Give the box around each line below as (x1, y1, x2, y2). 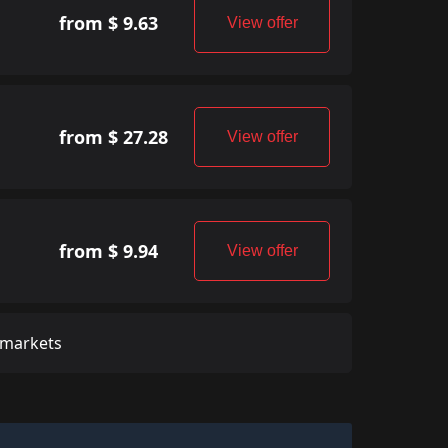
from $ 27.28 (58, 124, 168, 149)
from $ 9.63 (58, 10, 158, 35)
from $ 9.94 (58, 238, 158, 263)
